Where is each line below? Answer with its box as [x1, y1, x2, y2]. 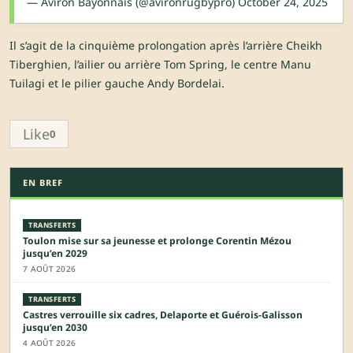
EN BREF [23, 176, 63, 189]
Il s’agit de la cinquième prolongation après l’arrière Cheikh [9, 38, 322, 54]
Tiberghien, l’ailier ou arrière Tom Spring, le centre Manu [9, 57, 311, 72]
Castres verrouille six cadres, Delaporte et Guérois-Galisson [23, 308, 303, 322]
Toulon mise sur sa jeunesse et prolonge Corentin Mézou [23, 234, 292, 248]
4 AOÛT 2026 [23, 337, 76, 349]
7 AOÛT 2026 [23, 263, 76, 275]
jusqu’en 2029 [23, 247, 87, 261]
